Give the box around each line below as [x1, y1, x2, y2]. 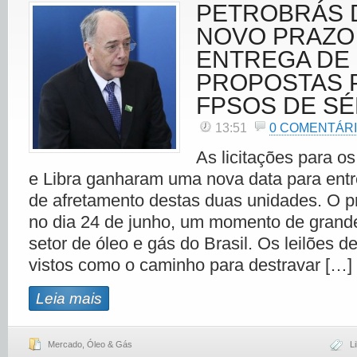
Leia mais [36, 290, 102, 307]
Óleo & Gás [87, 339, 132, 349]
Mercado [48, 339, 82, 349]
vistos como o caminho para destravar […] [29, 255, 352, 275]
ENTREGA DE [196, 46, 350, 73]
